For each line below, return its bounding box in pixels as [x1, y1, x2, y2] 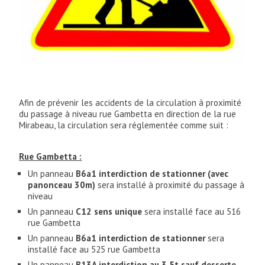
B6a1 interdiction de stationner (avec [73, 168, 229, 180]
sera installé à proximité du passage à [95, 179, 245, 191]
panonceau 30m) [28, 179, 96, 191]
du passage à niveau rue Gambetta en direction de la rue [19, 108, 237, 120]
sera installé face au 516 [142, 206, 241, 218]
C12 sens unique [73, 206, 143, 218]
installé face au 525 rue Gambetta [28, 244, 161, 256]
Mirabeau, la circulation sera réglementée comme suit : [19, 119, 229, 131]
